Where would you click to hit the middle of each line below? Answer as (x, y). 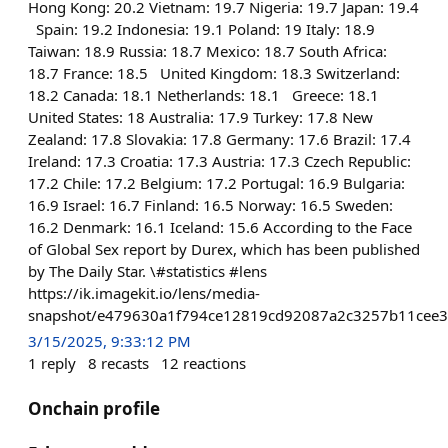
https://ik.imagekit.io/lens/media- (144, 292)
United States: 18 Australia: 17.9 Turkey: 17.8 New (200, 116)
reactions (214, 362)
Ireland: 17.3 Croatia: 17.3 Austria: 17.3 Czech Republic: (219, 160)
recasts (125, 362)
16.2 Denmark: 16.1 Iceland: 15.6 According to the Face (220, 226)
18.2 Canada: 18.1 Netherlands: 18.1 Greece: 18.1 (203, 94)
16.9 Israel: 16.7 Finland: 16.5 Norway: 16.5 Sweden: (210, 204)
